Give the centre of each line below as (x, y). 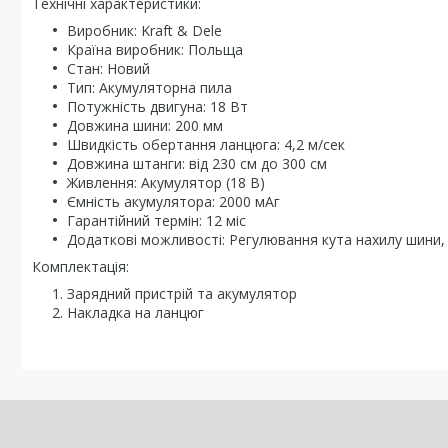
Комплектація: (80, 266)
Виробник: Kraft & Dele (144, 30)
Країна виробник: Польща (155, 49)
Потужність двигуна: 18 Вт (157, 106)
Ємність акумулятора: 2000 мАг (173, 201)
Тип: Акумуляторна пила (149, 87)
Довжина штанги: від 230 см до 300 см (197, 163)
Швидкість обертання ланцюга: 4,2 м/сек (206, 144)
